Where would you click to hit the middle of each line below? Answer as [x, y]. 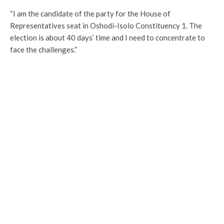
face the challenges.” [43, 49]
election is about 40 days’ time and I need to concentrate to [107, 37]
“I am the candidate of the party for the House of [90, 13]
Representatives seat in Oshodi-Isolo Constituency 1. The [106, 25]
